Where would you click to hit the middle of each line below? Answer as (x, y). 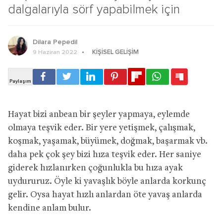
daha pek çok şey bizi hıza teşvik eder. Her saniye (105, 155)
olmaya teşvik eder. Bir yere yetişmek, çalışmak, (102, 128)
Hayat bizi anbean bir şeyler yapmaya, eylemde (99, 114)
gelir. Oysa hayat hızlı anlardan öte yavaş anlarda (105, 195)
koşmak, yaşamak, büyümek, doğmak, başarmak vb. (108, 141)
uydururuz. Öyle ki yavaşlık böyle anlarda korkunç (107, 181)
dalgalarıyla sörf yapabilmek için (94, 9)
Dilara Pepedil (55, 42)
